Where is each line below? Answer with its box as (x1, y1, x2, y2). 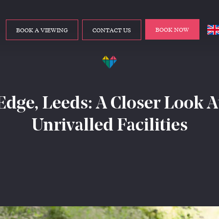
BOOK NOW (155, 25, 189, 33)
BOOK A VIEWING (16, 25, 68, 34)
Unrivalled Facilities (31, 117, 188, 135)
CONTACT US (92, 25, 131, 34)
